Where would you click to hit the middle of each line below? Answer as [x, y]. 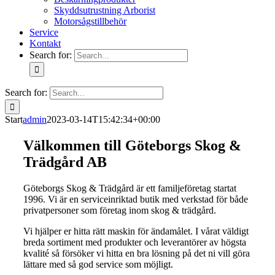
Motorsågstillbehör [90, 21]
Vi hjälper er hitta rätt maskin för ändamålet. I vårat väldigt [136, 231]
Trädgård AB [65, 162]
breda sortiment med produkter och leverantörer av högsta [135, 242]
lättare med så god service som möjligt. [98, 264]
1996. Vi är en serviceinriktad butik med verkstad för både [136, 199]
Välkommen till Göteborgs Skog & [132, 145]
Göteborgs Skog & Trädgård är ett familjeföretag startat [130, 188]
